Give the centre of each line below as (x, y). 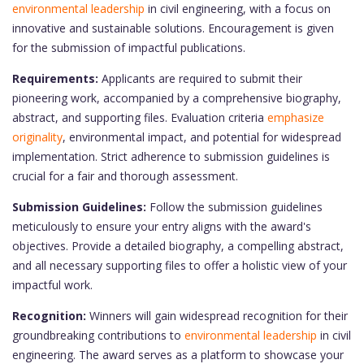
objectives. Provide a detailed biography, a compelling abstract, (178, 246)
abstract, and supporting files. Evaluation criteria (140, 117)
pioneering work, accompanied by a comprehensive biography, (177, 98)
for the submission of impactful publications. (129, 48)
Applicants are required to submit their (200, 78)
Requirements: (55, 78)
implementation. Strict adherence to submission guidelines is (171, 156)
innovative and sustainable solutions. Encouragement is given (173, 28)
